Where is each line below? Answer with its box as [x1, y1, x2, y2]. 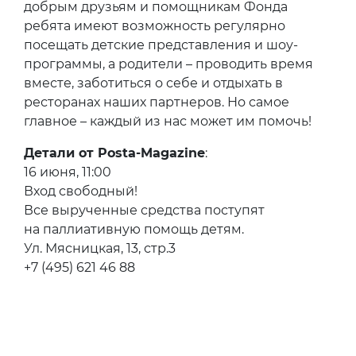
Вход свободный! [24, 183, 137, 199]
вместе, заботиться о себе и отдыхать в [24, 75, 283, 91]
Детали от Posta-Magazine [24, 145, 205, 161]
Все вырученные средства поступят [24, 202, 265, 218]
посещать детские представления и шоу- [24, 37, 298, 52]
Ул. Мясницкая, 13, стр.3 [24, 240, 176, 256]
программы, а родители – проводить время [24, 56, 313, 72]
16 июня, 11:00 [24, 164, 111, 180]
